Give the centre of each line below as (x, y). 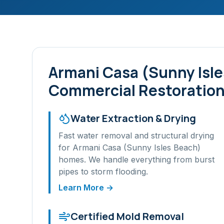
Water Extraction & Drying (133, 118)
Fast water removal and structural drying (136, 135)
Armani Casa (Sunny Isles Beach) (136, 147)
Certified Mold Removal (127, 216)
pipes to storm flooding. (103, 171)
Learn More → (86, 187)
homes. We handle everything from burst (136, 159)
